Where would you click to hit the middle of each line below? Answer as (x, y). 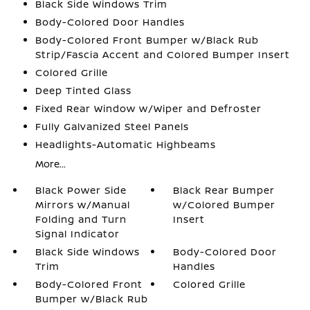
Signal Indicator (77, 234)
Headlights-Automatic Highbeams (125, 144)
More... (50, 164)
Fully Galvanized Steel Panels (112, 126)
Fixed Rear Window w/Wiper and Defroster (148, 108)
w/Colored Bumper (225, 204)
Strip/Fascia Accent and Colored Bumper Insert (162, 54)
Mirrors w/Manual (82, 204)
